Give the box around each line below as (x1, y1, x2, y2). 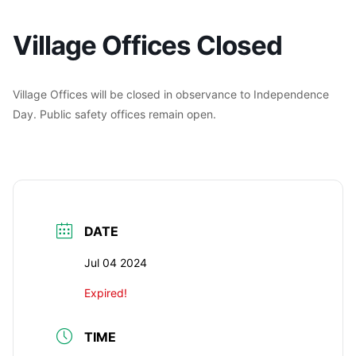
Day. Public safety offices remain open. (13, 107, 216, 122)
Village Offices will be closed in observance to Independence (13, 87, 329, 102)
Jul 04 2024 (84, 256, 147, 270)
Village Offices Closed (13, 29, 282, 62)
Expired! (84, 286, 127, 300)
